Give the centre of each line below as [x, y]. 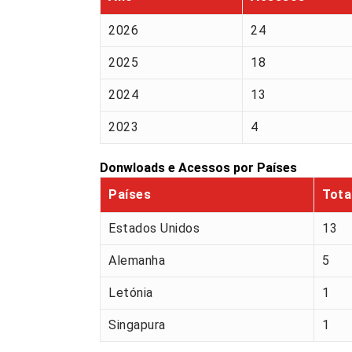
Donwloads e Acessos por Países [198, 168]
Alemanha [137, 261]
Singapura [137, 325]
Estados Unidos [154, 229]
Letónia [131, 293]
